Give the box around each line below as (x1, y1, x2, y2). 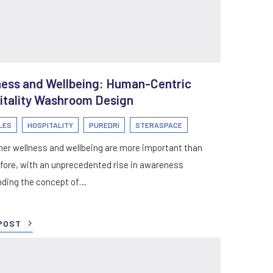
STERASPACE (135, 120, 182, 129)
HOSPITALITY (27, 120, 73, 129)
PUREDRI (88, 120, 119, 129)
